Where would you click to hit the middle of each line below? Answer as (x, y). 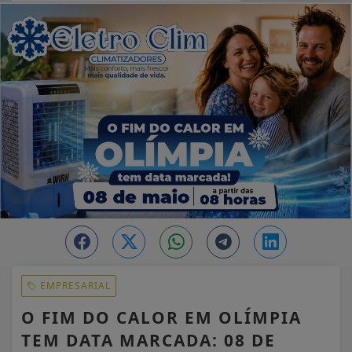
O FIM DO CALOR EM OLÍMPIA (161, 317)
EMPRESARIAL (74, 286)
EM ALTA (73, 17)
